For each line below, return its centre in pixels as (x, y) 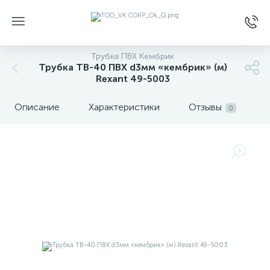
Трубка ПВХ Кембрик (133, 56)
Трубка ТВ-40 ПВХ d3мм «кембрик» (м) (133, 67)
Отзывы (205, 107)
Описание (37, 107)
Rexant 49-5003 (133, 79)
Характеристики (124, 107)
